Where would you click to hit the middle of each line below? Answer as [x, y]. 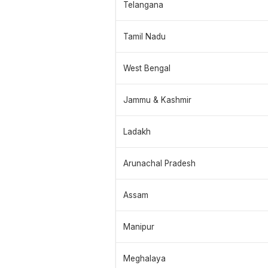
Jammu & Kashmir [157, 100]
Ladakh [137, 132]
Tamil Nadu [144, 37]
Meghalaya [144, 259]
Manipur [139, 227]
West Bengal [147, 68]
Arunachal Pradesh [159, 164]
